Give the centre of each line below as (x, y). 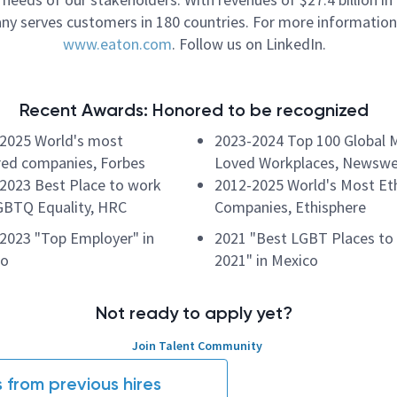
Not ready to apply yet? (194, 313)
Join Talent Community (197, 346)
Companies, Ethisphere (290, 207)
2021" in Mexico (266, 260)
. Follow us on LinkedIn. (249, 44)
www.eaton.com (117, 44)
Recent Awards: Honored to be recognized (194, 110)
